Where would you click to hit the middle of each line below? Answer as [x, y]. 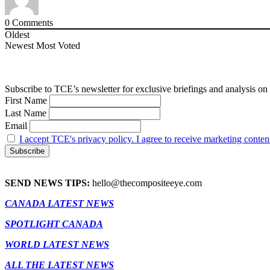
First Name [27, 101]
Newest [19, 46]
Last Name [26, 113]
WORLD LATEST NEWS [57, 245]
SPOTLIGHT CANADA [54, 224]
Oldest [17, 35]
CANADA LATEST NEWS [59, 204]
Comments [31, 23]
